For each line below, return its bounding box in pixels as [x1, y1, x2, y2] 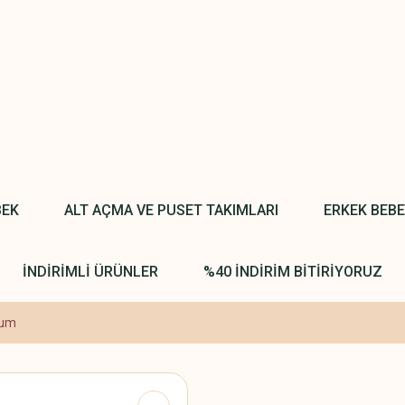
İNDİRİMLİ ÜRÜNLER [23, 262, 158, 280]
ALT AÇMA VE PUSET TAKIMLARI [63, 201, 278, 219]
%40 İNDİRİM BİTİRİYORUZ [203, 262, 382, 280]
